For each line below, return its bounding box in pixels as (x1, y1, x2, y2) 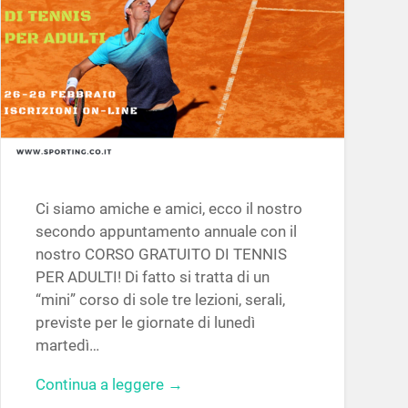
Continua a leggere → (35, 375, 183, 394)
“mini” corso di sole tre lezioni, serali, (35, 290, 285, 309)
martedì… (35, 335, 99, 354)
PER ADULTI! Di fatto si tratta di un (35, 267, 270, 286)
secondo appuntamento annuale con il (35, 221, 297, 240)
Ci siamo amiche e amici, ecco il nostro (35, 199, 302, 218)
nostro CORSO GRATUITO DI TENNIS (35, 244, 287, 263)
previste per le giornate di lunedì (35, 312, 255, 331)
